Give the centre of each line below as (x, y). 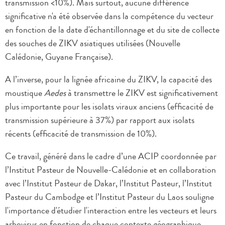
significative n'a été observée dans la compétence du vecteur (109, 16)
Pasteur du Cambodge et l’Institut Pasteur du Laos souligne (109, 197)
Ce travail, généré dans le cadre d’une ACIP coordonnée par (111, 156)
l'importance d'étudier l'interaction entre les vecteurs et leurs (111, 211)
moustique (25, 93)
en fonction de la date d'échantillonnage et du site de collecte (112, 30)
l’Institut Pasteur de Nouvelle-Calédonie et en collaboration (110, 170)
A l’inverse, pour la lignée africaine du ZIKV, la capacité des (108, 80)
